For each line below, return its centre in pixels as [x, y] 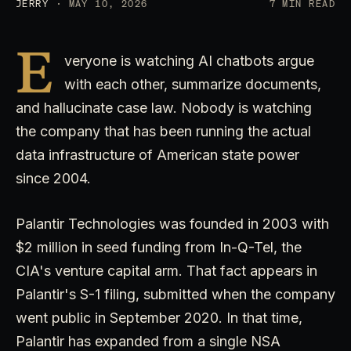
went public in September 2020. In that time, [159, 317]
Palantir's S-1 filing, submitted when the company [175, 294]
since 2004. [53, 178]
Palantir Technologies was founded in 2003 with [172, 223]
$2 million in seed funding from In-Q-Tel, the [159, 247]
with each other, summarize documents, [193, 84]
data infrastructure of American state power [157, 154]
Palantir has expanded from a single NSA [148, 341]
